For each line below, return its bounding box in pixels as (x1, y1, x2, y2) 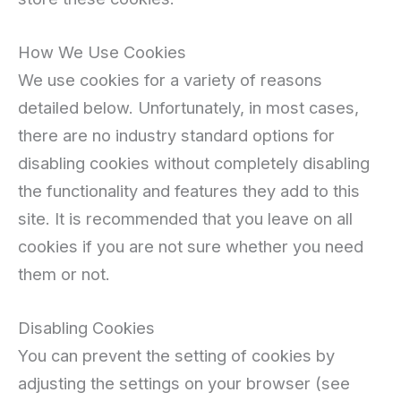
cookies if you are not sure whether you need (18, 235, 363, 256)
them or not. (18, 263, 110, 284)
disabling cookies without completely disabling (18, 152, 370, 173)
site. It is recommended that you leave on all (18, 208, 353, 228)
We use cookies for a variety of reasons (18, 69, 322, 90)
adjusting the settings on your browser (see (18, 373, 350, 394)
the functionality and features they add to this (18, 180, 360, 200)
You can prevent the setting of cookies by (18, 346, 335, 366)
